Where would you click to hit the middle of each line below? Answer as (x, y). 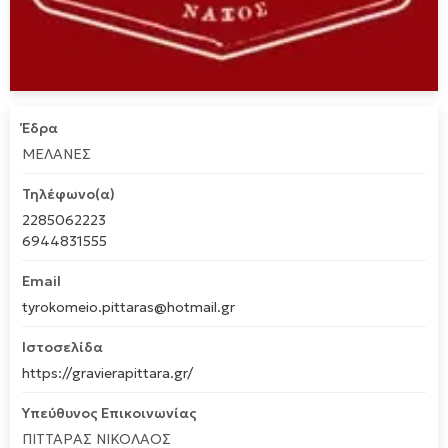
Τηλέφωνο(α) (68, 194)
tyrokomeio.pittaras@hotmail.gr (128, 307)
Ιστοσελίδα (62, 347)
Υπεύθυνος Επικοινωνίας (109, 413)
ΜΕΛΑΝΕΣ (56, 154)
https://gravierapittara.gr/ (107, 373)
